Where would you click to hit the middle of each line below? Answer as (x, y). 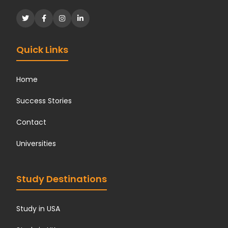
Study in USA (38, 209)
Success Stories (44, 101)
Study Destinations (62, 179)
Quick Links (42, 50)
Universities (36, 144)
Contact (32, 122)
